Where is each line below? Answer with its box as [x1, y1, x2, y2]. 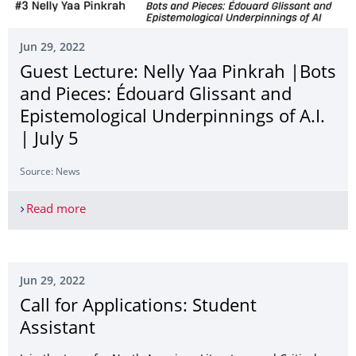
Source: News [20, 168, 80, 177]
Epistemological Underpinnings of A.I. [20, 109, 325, 126]
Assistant [20, 320, 95, 338]
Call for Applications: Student [20, 298, 257, 315]
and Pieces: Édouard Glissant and [20, 87, 292, 104]
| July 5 [20, 131, 79, 149]
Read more [25, 203, 86, 216]
